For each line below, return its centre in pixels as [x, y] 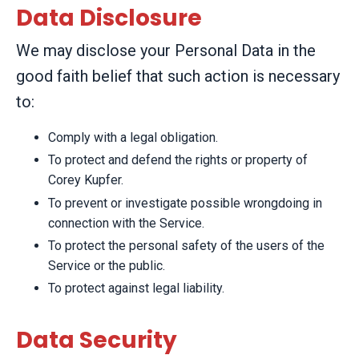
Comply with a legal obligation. [133, 138]
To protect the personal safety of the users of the [186, 245]
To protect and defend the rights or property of [178, 160]
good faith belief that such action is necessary [178, 77]
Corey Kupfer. [86, 180]
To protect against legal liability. [136, 288]
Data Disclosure [109, 18]
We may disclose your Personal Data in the [166, 51]
